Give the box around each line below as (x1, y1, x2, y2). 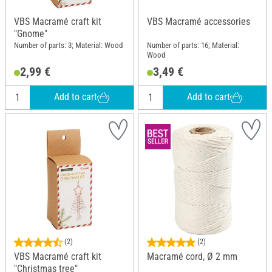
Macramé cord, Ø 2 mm (147, 250, 237, 262)
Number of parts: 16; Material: (147, 41, 239, 50)
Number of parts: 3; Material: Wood (14, 41, 123, 50)
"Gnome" (14, 27, 47, 39)
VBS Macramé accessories (147, 15, 250, 27)
